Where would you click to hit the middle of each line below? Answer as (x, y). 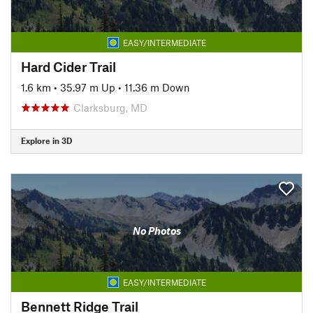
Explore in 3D (46, 140)
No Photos (156, 231)
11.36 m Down (157, 87)
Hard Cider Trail (68, 66)
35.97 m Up (88, 87)
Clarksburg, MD (110, 107)
